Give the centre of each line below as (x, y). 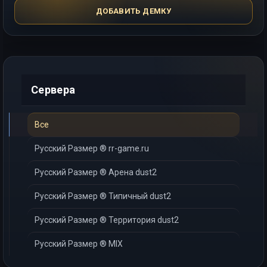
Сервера (53, 90)
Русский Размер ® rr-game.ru (92, 148)
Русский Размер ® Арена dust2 (96, 172)
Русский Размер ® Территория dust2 (107, 220)
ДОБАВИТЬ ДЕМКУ (133, 11)
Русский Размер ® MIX (79, 244)
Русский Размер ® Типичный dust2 (103, 196)
